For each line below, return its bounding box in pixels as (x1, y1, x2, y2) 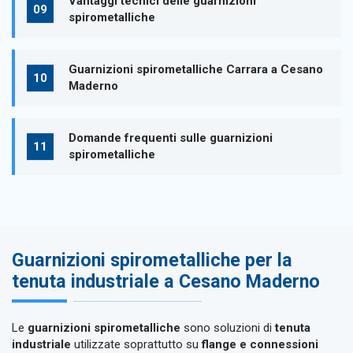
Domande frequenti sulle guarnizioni (68, 131, 273, 146)
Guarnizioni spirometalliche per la (12, 248, 292, 271)
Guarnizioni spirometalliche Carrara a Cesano (68, 62, 323, 77)
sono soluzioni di (180, 321, 275, 336)
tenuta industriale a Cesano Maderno (12, 269, 320, 292)
